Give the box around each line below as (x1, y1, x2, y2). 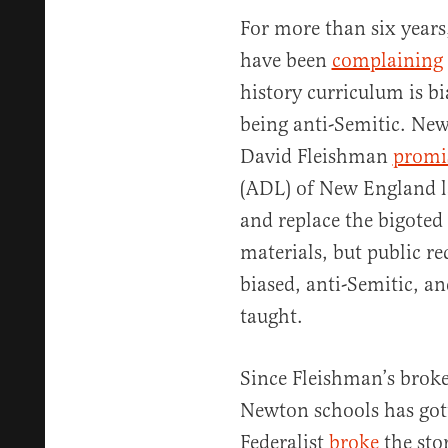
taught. (239, 304, 303, 329)
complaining (331, 48, 443, 73)
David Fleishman (239, 144, 393, 169)
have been (239, 48, 332, 73)
